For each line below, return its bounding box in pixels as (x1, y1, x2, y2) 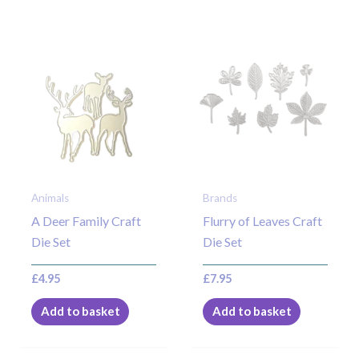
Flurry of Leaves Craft (203, 213, 323, 229)
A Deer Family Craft (31, 213, 142, 229)
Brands (203, 192, 238, 205)
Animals (31, 192, 70, 205)
